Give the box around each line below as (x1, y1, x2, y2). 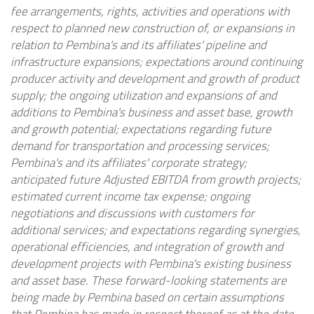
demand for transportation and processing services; (11, 137, 269, 156)
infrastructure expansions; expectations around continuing (11, 53, 303, 71)
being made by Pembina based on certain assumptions (11, 288, 284, 307)
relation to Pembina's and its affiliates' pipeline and (11, 36, 266, 55)
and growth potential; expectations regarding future (11, 120, 271, 139)
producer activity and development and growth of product (11, 69, 299, 88)
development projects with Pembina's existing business (11, 254, 291, 273)
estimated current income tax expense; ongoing (11, 187, 250, 206)
